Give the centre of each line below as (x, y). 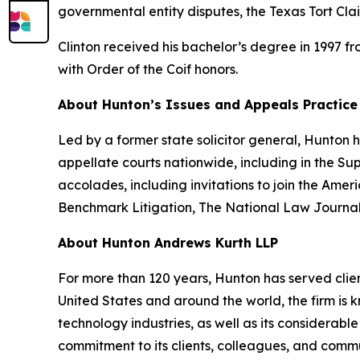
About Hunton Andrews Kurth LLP (168, 243)
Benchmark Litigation (125, 208)
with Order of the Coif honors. (148, 70)
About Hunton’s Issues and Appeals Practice (208, 105)
